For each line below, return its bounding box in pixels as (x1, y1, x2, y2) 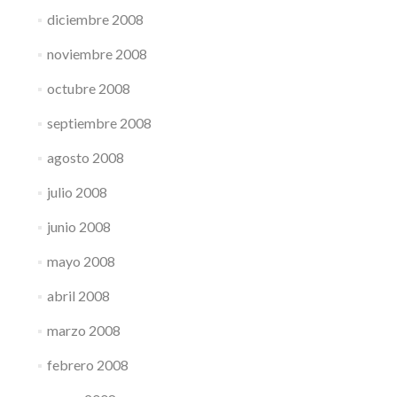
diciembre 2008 (46, 11, 144, 27)
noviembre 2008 (46, 45, 147, 62)
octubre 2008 (46, 80, 130, 97)
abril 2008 (46, 287, 110, 304)
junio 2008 (46, 218, 111, 235)
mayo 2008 (46, 253, 115, 269)
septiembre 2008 (46, 114, 152, 131)
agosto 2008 (46, 149, 124, 166)
